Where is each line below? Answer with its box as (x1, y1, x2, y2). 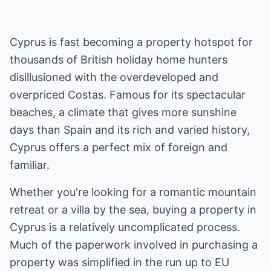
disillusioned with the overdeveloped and (10, 71, 218, 83)
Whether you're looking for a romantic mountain (10, 186, 256, 198)
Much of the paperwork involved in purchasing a (10, 238, 258, 251)
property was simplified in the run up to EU (10, 256, 229, 269)
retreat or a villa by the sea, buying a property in (10, 203, 256, 216)
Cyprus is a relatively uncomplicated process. (10, 221, 240, 233)
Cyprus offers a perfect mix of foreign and (10, 141, 227, 154)
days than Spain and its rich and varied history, (10, 123, 250, 136)
